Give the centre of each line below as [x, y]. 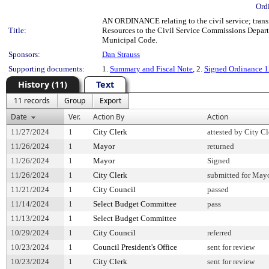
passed [218, 189]
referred [219, 233]
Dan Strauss [121, 54]
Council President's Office [135, 247]
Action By [109, 117]
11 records [32, 101]
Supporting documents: [47, 69]
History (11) [43, 84]
